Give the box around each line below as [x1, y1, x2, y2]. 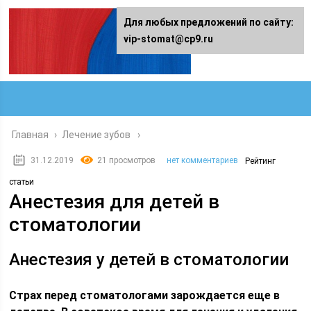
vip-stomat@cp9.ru [124, 33, 213, 44]
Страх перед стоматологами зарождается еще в [9, 289, 280, 302]
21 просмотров [97, 155, 156, 165]
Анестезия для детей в [9, 190, 220, 213]
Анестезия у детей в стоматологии [9, 250, 289, 269]
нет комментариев [167, 155, 239, 165]
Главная [12, 129, 49, 140]
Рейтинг [245, 156, 276, 166]
